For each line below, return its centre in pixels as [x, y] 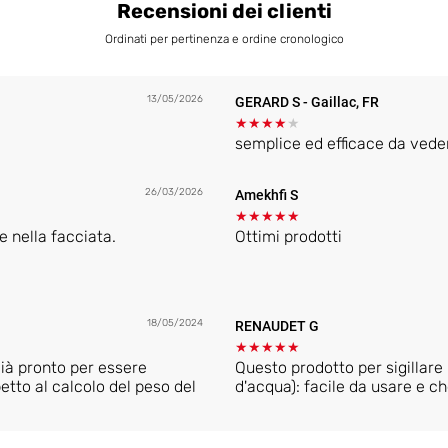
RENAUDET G [277, 325]
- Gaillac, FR [341, 101]
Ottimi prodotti [288, 236]
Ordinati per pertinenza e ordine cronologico [224, 38]
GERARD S [269, 101]
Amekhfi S [266, 194]
